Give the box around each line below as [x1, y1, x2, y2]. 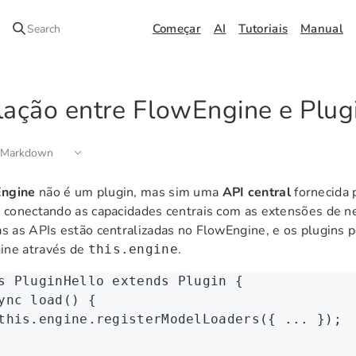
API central [222, 184, 291, 201]
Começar [152, 21, 201, 37]
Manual [300, 21, 343, 37]
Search [26, 21, 60, 37]
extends [104, 273, 170, 288]
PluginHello [6, 273, 105, 288]
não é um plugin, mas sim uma [35, 184, 222, 201]
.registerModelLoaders [87, 311, 260, 327]
